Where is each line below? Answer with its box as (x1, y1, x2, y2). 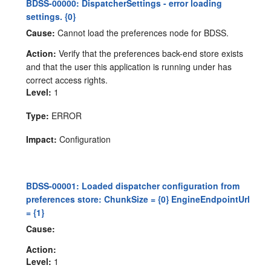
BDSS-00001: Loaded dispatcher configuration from (26, 179, 240, 192)
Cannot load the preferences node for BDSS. (55, 26, 229, 39)
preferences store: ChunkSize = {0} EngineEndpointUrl (26, 192, 250, 205)
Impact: (26, 132, 57, 145)
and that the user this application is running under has (26, 60, 232, 73)
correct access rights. (26, 73, 108, 86)
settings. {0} (26, 10, 76, 22)
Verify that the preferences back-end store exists (56, 47, 244, 59)
